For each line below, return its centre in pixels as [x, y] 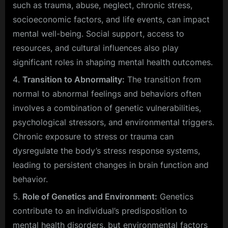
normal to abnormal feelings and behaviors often [107, 93]
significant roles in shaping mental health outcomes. [113, 62]
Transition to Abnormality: [74, 79]
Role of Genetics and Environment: [90, 197]
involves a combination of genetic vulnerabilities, [107, 108]
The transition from [163, 79]
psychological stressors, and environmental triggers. [113, 122]
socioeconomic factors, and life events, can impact [111, 19]
